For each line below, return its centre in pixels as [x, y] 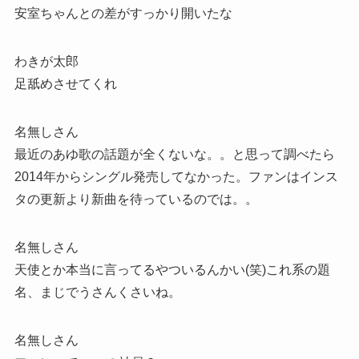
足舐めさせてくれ [65, 84]
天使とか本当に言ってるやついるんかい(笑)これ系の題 [172, 270]
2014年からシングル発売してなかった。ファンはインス [176, 177]
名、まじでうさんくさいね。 [97, 292]
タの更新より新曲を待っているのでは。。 [136, 200]
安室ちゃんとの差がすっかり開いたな [123, 14]
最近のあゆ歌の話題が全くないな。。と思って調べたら [174, 155]
